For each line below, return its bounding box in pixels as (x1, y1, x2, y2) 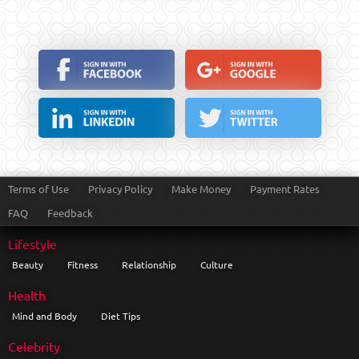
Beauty (12, 257, 43, 271)
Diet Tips (101, 309, 140, 322)
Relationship (122, 257, 176, 271)
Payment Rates (250, 181, 320, 196)
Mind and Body (12, 309, 77, 322)
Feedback (47, 205, 93, 220)
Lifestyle (8, 235, 57, 252)
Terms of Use (8, 181, 69, 196)
